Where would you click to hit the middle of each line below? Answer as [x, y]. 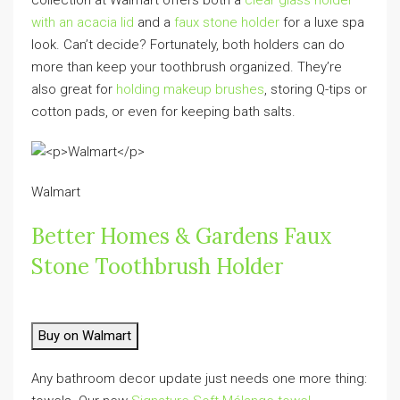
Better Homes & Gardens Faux [182, 237]
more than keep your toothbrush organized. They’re [187, 67]
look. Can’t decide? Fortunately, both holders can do [188, 44]
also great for [74, 89]
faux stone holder [227, 22]
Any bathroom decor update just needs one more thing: [199, 379]
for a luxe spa [322, 22]
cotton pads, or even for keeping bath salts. [165, 111]
